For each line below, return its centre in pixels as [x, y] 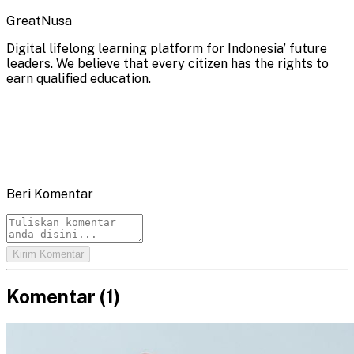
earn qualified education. [79, 78]
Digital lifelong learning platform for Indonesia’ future [167, 48]
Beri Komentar [50, 194]
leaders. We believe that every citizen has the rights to [168, 63]
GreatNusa [39, 21]
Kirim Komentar [48, 254]
